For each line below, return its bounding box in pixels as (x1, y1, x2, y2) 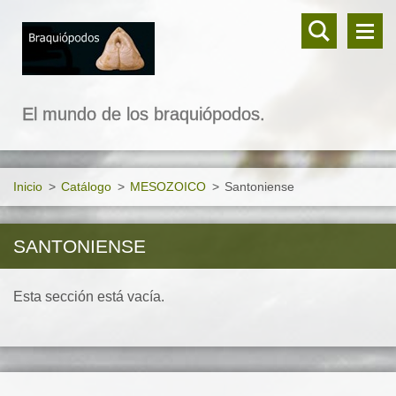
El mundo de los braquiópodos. (22, 104, 265, 124)
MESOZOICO (130, 179, 206, 194)
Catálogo (61, 179, 111, 194)
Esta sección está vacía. (13, 289, 164, 304)
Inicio (13, 179, 42, 194)
